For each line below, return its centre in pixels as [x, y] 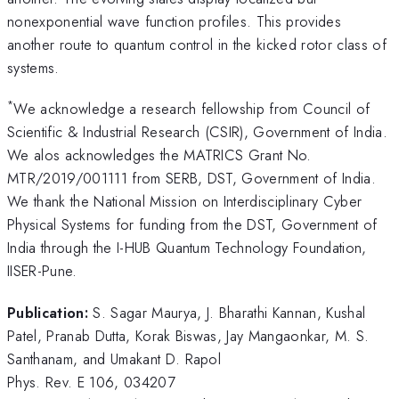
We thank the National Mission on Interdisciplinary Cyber [185, 202]
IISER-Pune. [42, 271]
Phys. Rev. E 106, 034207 [91, 382]
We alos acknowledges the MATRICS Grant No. [159, 155]
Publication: [48, 312]
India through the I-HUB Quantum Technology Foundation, [187, 248]
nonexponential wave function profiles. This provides [175, 21]
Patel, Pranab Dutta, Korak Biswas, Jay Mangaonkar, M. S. [188, 335]
